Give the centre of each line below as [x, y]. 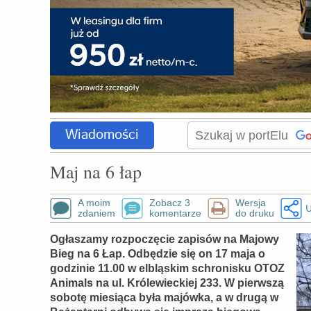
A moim [94, 203]
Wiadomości [102, 135]
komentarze [175, 213]
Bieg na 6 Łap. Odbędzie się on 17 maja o [158, 254]
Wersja [251, 203]
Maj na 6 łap [96, 171]
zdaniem [96, 213]
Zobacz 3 [170, 203]
